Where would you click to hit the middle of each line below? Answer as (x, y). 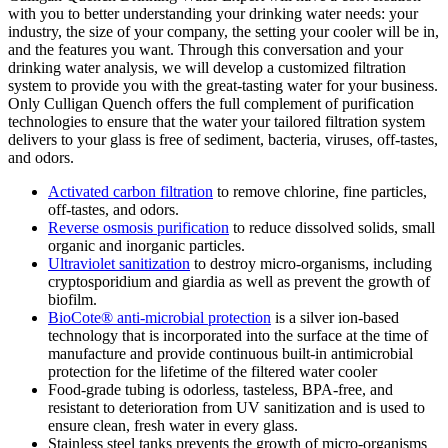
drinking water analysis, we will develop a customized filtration (207, 67)
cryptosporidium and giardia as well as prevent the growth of (239, 281)
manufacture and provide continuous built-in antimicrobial (230, 353)
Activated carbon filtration (130, 191)
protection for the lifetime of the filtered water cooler (212, 371)
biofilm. (72, 299)
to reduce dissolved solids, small (332, 227)
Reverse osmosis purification (138, 227)
